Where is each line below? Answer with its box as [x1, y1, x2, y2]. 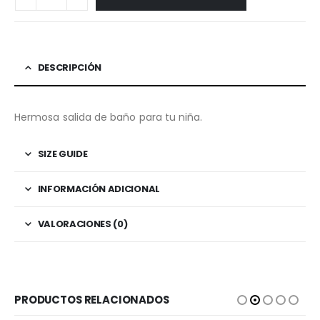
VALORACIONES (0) [37, 216, 128, 231]
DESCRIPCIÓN [37, 60, 102, 74]
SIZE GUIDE [37, 146, 88, 161]
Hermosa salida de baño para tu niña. [14, 109, 203, 124]
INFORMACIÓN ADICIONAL [37, 181, 160, 196]
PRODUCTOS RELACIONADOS [14, 291, 169, 307]
